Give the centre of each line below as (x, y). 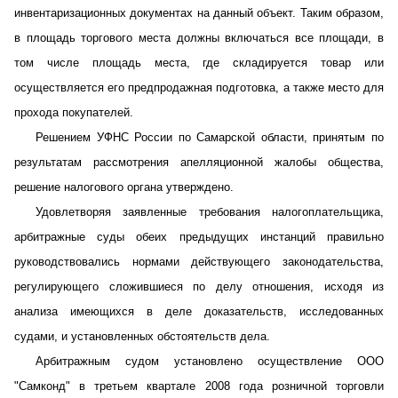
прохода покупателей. (74, 112)
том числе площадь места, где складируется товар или (199, 63)
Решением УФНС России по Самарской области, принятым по (210, 137)
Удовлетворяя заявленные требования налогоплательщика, (210, 212)
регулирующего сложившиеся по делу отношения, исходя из (199, 287)
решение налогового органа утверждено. (124, 187)
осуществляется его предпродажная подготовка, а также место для (199, 88)
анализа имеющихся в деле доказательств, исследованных (199, 311)
